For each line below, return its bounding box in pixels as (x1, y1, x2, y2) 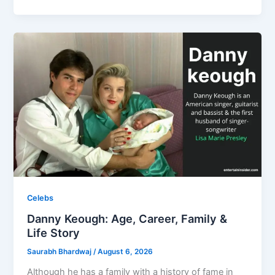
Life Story (27, 226, 80, 240)
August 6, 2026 (98, 247, 153, 257)
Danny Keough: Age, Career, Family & (27, 212, 228, 226)
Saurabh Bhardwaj (27, 247, 94, 257)
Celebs (27, 193, 54, 203)
